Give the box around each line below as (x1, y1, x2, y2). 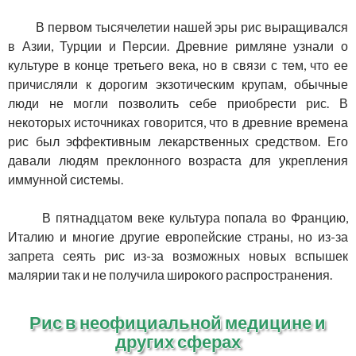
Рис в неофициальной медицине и (29, 311, 327, 334)
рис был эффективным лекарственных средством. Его (8, 133, 348, 149)
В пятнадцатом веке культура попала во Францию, (24, 210, 348, 226)
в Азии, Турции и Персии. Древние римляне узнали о (8, 38, 348, 54)
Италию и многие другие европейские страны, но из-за (8, 229, 348, 245)
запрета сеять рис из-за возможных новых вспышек (8, 248, 348, 264)
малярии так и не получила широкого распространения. (8, 267, 332, 283)
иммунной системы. (8, 172, 123, 188)
